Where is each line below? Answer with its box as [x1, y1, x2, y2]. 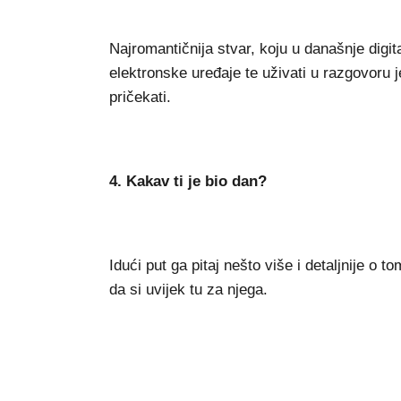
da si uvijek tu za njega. [109, 280, 268, 298]
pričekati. [109, 88, 171, 106]
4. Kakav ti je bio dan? [109, 172, 267, 190]
